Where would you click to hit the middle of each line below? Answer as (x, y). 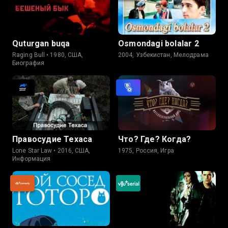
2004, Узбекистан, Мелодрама (163, 55)
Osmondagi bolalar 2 (159, 44)
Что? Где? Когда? (155, 139)
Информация (31, 159)
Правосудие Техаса (52, 139)
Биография (28, 63)
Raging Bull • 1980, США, (48, 55)
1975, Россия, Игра (146, 151)
